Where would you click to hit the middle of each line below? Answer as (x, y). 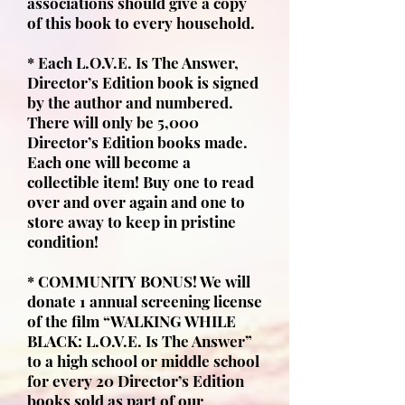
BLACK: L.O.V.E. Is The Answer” (140, 341)
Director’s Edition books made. (137, 142)
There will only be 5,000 (113, 122)
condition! (63, 241)
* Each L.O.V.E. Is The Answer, (133, 62)
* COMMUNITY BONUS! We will (139, 281)
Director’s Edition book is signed (143, 82)
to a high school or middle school (143, 361)
